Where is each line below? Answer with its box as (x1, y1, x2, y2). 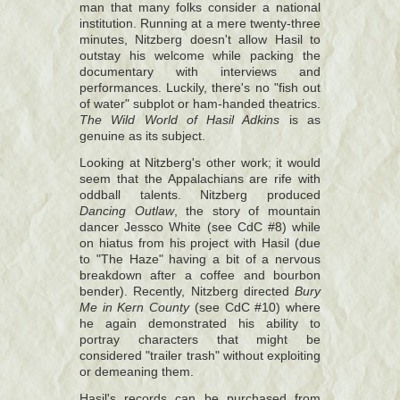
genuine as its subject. (79, 129, 205, 143)
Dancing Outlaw (79, 204, 174, 218)
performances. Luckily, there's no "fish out (79, 81, 321, 95)
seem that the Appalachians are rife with (79, 172, 321, 186)
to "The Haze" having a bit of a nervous (79, 253, 321, 266)
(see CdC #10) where (189, 301, 321, 314)
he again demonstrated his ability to (79, 317, 321, 330)
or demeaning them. (79, 365, 194, 379)
